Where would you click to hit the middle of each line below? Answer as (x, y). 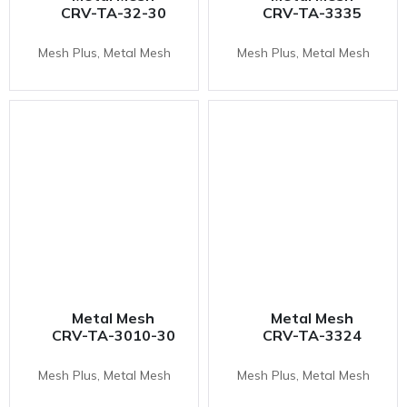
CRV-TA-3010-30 (113, 335)
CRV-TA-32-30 (113, 13)
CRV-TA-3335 (312, 13)
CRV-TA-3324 (312, 335)
